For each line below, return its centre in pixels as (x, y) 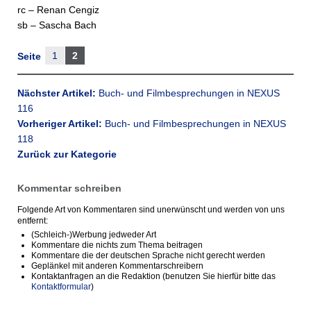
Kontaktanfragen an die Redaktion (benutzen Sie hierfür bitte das (153, 276)
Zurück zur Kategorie (67, 154)
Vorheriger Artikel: (61, 124)
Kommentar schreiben (69, 188)
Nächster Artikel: (58, 93)
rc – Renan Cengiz (58, 10)
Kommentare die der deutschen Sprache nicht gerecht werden (148, 255)
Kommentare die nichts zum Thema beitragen (117, 245)
